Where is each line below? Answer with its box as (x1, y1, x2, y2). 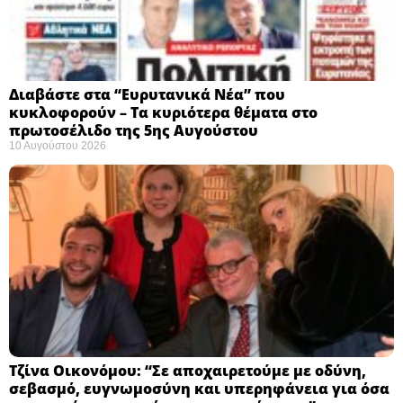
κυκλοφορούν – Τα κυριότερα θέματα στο (9, 102, 318, 122)
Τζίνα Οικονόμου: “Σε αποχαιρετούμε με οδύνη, (9, 360, 366, 381)
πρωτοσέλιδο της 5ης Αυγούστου (9, 120, 258, 140)
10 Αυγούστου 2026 (9, 139, 106, 152)
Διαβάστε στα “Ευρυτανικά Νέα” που (9, 84, 285, 104)
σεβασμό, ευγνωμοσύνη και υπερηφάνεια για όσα (9, 378, 390, 399)
